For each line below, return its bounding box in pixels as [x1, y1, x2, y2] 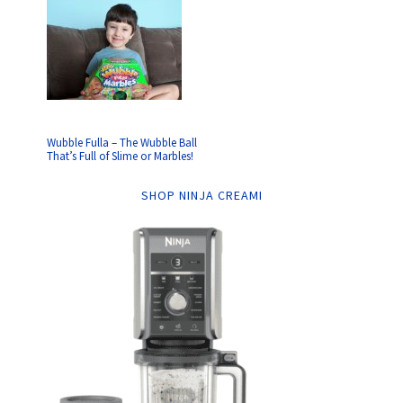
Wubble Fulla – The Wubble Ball [47, 135, 198, 150]
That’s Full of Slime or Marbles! [47, 148, 194, 164]
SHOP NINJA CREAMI [140, 187, 263, 203]
